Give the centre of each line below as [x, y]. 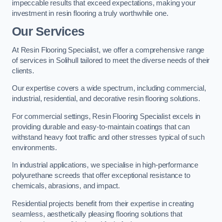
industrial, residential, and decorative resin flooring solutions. [106, 99]
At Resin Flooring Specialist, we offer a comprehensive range [108, 50]
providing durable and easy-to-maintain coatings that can [101, 127]
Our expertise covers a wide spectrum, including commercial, [109, 88]
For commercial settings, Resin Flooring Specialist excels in [106, 116]
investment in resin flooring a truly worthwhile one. [90, 13]
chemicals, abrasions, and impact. [66, 186]
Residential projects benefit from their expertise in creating [103, 203]
